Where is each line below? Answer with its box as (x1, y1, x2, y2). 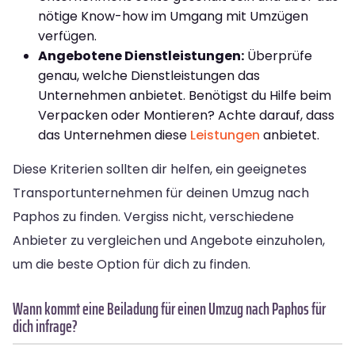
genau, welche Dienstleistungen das (38, 66, 260, 85)
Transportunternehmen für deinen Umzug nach (13, 183, 309, 202)
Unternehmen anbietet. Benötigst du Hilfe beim (38, 86, 331, 105)
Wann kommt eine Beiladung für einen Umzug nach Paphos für (13, 295, 326, 322)
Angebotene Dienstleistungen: (38, 46, 244, 65)
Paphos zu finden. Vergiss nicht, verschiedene (13, 207, 294, 226)
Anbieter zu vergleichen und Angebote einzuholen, (13, 231, 325, 250)
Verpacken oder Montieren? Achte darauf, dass (38, 105, 334, 124)
